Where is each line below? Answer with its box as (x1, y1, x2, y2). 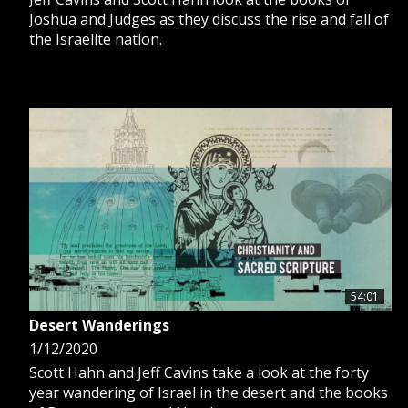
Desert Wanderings (29, 314, 169, 335)
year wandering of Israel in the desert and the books (29, 382, 388, 403)
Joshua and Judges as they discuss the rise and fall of (29, 8, 389, 29)
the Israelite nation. (29, 28, 162, 49)
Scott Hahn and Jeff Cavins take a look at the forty (29, 362, 369, 382)
